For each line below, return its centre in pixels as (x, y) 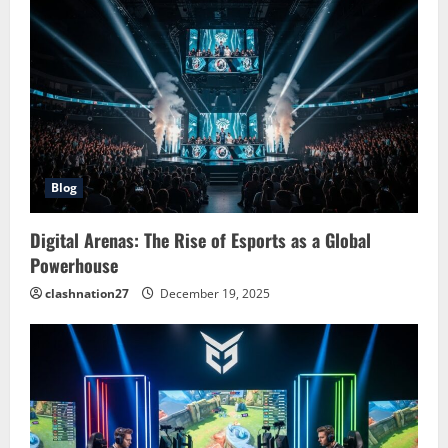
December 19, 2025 (213, 294)
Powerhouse (74, 265)
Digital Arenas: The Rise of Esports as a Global (200, 240)
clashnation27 (87, 294)
